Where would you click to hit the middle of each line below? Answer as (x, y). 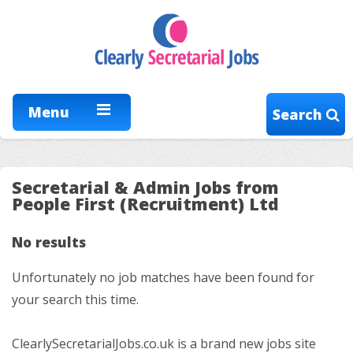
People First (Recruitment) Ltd (145, 204)
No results (49, 242)
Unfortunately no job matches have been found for (163, 278)
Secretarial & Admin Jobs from (145, 188)
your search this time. (75, 300)
